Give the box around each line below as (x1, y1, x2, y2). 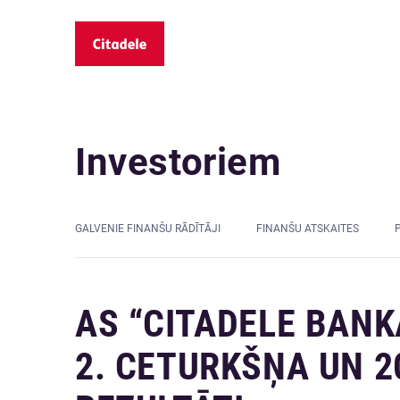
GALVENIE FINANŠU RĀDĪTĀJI (75, 222, 221, 235)
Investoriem (75, 140, 281, 184)
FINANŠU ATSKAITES (256, 222, 359, 235)
